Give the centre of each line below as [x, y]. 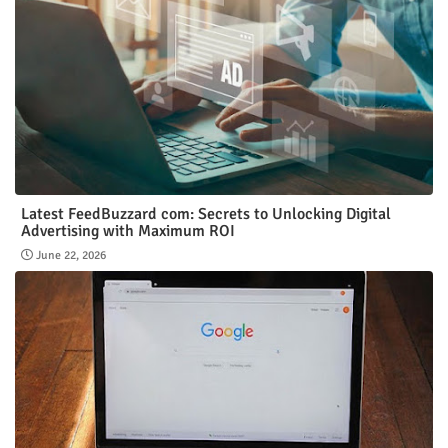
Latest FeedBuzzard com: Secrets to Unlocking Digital [206, 213]
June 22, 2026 [71, 255]
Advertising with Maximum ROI [128, 230]
